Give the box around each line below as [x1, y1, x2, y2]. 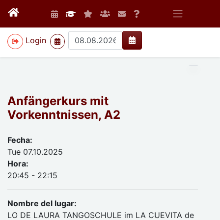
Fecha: [7, 135, 32, 145]
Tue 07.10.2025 [7, 147, 63, 157]
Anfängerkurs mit [7, 94, 109, 108]
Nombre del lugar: [7, 198, 77, 208]
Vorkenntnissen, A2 [7, 108, 120, 122]
